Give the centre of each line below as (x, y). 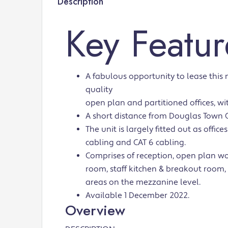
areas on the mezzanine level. (143, 182)
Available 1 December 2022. (137, 196)
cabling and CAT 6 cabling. (136, 143)
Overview (95, 211)
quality (99, 90)
